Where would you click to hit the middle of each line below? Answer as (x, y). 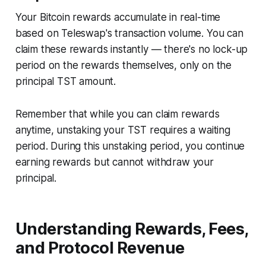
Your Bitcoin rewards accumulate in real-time (118, 17)
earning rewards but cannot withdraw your (114, 162)
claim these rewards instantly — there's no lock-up (132, 49)
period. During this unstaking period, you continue (130, 146)
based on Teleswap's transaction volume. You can (129, 33)
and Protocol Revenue (100, 248)
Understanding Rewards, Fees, (132, 229)
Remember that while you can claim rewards (117, 114)
